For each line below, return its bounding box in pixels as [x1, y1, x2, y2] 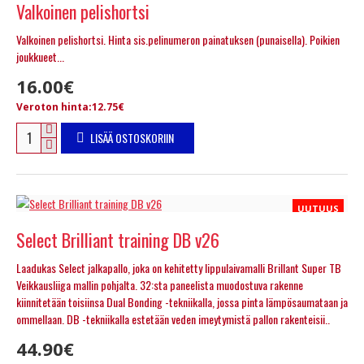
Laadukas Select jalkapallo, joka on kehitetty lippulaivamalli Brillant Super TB [16, 258, 341, 276]
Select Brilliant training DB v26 [16, 226, 219, 253]
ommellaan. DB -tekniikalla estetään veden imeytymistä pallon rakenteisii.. [16, 310, 330, 327]
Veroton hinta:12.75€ [16, 99, 124, 114]
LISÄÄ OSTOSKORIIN [89, 128, 174, 146]
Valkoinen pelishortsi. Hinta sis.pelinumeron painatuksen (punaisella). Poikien [16, 30, 340, 48]
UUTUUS [297, 201, 339, 214]
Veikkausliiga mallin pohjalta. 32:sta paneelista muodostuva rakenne [16, 275, 303, 293]
